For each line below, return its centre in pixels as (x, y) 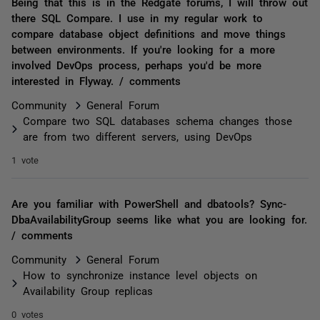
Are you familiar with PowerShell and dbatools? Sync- (149, 203)
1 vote (25, 160)
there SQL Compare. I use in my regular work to (137, 17)
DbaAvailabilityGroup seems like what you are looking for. (159, 219)
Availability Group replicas (88, 290)
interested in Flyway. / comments (96, 80)
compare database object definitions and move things (149, 33)
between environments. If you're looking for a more (143, 49)
